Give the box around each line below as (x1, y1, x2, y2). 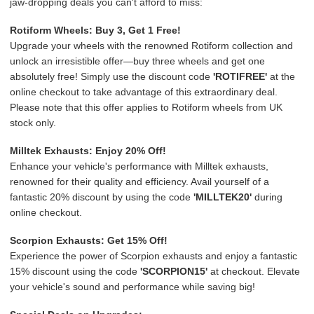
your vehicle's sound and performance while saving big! (10, 281, 255, 292)
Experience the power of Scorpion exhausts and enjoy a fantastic (10, 250, 297, 261)
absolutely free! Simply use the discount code (10, 71, 210, 82)
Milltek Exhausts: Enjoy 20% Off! (10, 145, 166, 156)
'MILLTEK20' (193, 191, 252, 203)
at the (267, 71, 295, 82)
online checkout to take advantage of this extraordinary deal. (10, 86, 278, 97)
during (252, 191, 282, 203)
